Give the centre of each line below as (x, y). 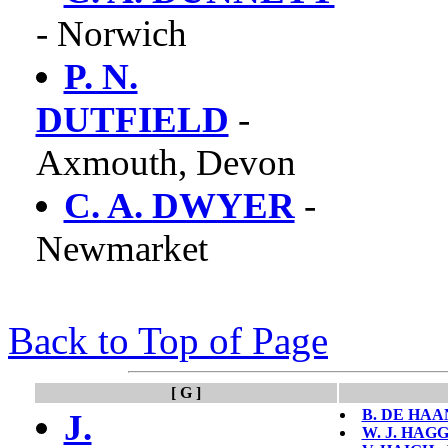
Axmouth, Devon (165, 162)
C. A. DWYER (179, 205)
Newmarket (121, 248)
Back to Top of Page (168, 340)
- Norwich (111, 33)
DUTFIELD (132, 119)
